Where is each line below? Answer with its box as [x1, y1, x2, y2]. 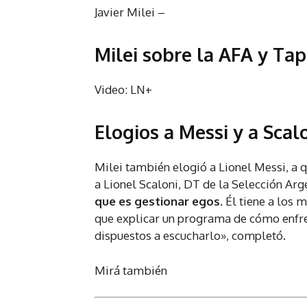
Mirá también [95, 263, 167, 278]
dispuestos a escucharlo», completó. [95, 228, 286, 243]
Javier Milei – [95, 5, 168, 20]
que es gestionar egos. [95, 194, 223, 209]
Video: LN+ [95, 82, 152, 97]
